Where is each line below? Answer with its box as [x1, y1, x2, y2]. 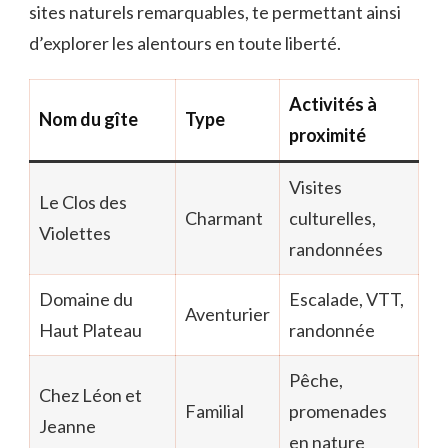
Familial [185, 399, 244, 422]
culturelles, [289, 206, 376, 229]
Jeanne [39, 414, 96, 437]
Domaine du [39, 287, 133, 310]
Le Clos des [39, 190, 127, 213]
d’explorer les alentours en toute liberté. [29, 31, 341, 54]
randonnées [289, 237, 383, 260]
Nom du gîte [39, 107, 138, 130]
